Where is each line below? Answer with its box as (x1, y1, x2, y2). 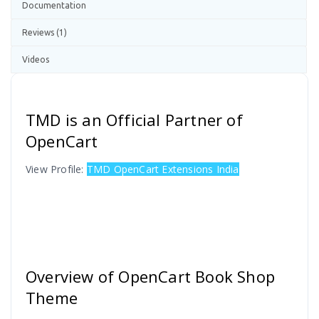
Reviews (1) (22, 28, 67, 38)
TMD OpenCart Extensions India (86, 162, 239, 177)
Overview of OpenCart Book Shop (26, 266, 276, 288)
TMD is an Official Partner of (26, 109, 243, 131)
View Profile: (26, 162, 87, 177)
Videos (22, 55, 49, 65)
